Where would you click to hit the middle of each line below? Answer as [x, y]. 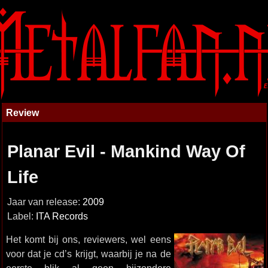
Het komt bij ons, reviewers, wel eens [88, 239]
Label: [21, 216]
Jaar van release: [45, 202]
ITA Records [62, 216]
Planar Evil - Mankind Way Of [126, 151]
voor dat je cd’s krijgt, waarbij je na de [88, 254]
